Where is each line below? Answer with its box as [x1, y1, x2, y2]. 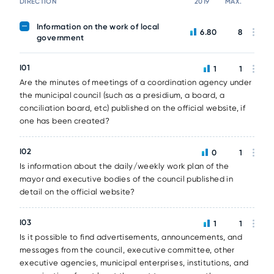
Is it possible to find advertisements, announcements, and [20, 232, 243, 242]
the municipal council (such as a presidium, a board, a [20, 91, 225, 100]
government [37, 33, 84, 42]
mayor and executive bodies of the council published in [20, 174, 234, 183]
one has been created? [20, 116, 110, 125]
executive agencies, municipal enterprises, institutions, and [20, 258, 249, 267]
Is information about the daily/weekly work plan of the [20, 161, 229, 171]
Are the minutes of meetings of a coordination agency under [20, 78, 252, 87]
